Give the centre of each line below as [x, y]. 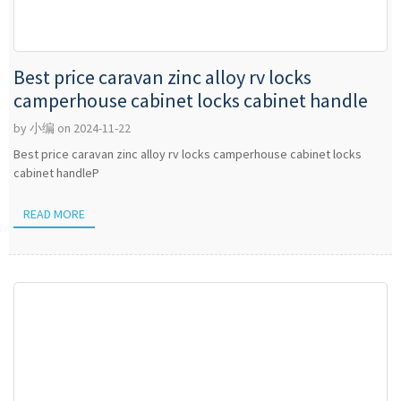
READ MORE [55, 213]
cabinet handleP [56, 173]
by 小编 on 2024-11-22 [72, 128]
